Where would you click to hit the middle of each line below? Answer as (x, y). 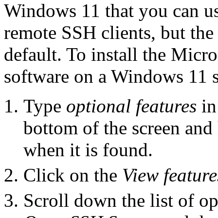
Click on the (73, 175)
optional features (131, 106)
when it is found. (88, 150)
